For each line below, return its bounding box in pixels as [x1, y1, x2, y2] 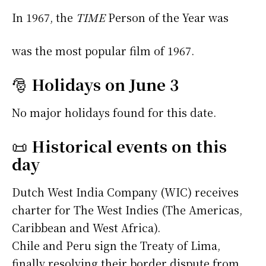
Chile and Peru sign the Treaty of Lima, [12, 237, 220, 254]
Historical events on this [31, 135, 227, 157]
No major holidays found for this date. [12, 104, 216, 121]
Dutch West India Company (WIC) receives [12, 184, 239, 200]
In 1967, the [12, 9, 76, 26]
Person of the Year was [105, 9, 229, 26]
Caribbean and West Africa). [12, 220, 160, 236]
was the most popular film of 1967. [12, 43, 194, 59]
